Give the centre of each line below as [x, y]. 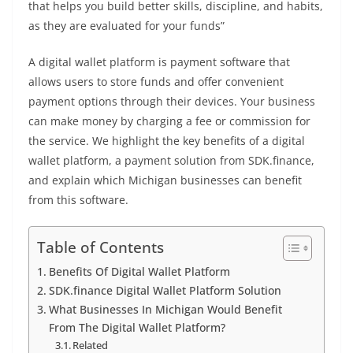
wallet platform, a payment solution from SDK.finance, [171, 161]
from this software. [78, 200]
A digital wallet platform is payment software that [159, 62]
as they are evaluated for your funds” [126, 26]
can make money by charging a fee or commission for [169, 121]
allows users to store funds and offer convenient [156, 82]
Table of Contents [100, 247]
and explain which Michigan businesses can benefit [165, 180]
